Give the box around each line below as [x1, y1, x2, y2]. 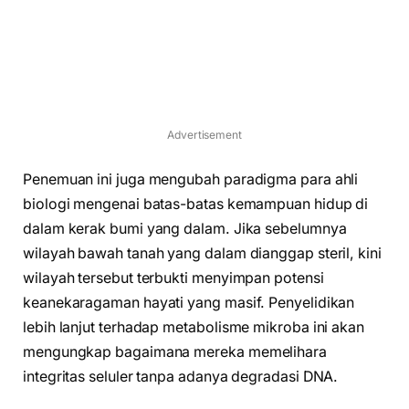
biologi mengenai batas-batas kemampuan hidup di [23, 194, 369, 213]
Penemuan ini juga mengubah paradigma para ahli [23, 170, 359, 188]
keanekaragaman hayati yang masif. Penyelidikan [23, 293, 355, 311]
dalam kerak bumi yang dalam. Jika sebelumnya [23, 219, 347, 237]
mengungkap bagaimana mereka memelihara [23, 342, 327, 361]
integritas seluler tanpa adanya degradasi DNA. [23, 367, 339, 385]
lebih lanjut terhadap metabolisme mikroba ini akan [23, 318, 365, 336]
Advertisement [167, 128, 242, 142]
